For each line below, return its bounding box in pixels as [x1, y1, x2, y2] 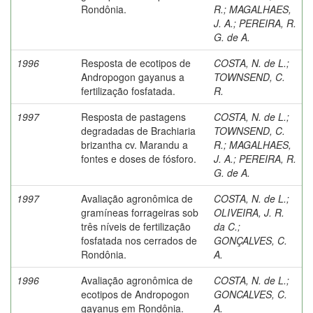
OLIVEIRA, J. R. [214, 205, 284, 219]
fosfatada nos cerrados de [81, 233, 197, 247]
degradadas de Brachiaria [81, 123, 196, 138]
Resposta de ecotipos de [81, 55, 191, 70]
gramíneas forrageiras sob [81, 205, 198, 219]
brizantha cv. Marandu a [81, 137, 188, 152]
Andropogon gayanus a [81, 69, 184, 84]
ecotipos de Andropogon [81, 286, 189, 301]
